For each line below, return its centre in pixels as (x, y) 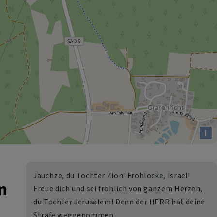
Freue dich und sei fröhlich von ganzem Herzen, (118, 189)
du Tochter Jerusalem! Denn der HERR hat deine (119, 202)
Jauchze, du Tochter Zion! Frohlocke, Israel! (112, 176)
